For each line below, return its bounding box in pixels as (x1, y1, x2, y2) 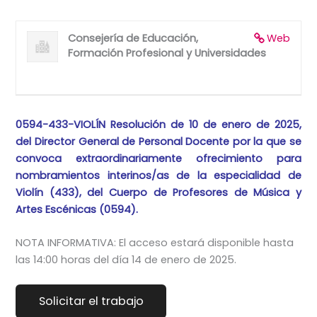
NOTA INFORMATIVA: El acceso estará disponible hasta (16, 236, 294, 250)
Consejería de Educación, (68, 31, 199, 46)
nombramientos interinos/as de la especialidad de (16, 168, 301, 183)
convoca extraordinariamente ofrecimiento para (16, 151, 301, 166)
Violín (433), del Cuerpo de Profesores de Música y (16, 185, 301, 200)
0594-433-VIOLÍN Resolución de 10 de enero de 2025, (16, 117, 301, 132)
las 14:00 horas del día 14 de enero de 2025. (16, 253, 237, 267)
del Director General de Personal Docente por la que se (16, 134, 301, 149)
